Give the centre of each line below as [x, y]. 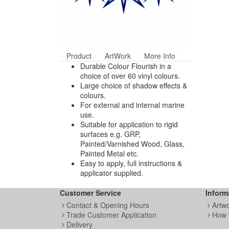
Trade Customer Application [110, 215]
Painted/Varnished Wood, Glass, [132, 144]
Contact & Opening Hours [107, 205]
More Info [160, 56]
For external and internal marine [132, 105]
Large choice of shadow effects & [134, 85]
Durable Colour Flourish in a [126, 66]
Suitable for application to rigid [129, 124]
